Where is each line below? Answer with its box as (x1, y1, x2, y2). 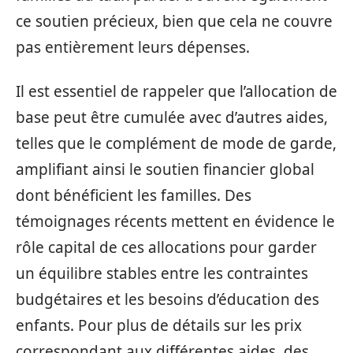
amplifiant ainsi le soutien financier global (16, 158, 314, 180)
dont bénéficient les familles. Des (16, 184, 251, 206)
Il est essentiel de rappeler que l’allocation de (16, 80, 337, 102)
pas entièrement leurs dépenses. (16, 37, 250, 58)
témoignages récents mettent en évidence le (16, 210, 335, 232)
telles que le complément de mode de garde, (16, 132, 336, 154)
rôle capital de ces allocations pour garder (16, 236, 317, 258)
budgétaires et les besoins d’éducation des (16, 288, 319, 310)
